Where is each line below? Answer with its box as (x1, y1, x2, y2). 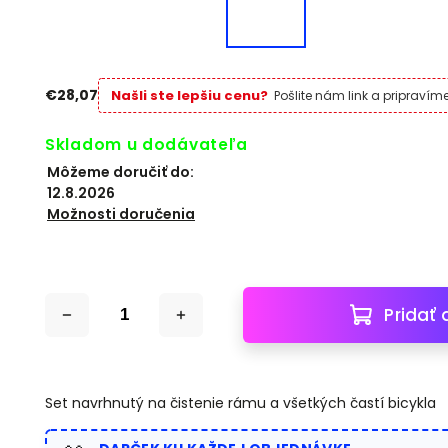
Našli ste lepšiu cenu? (111, 85, 269, 105)
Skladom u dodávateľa (45, 133, 249, 155)
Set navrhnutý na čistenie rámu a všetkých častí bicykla (45, 392, 437, 413)
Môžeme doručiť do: (47, 161, 195, 182)
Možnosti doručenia (47, 203, 196, 224)
